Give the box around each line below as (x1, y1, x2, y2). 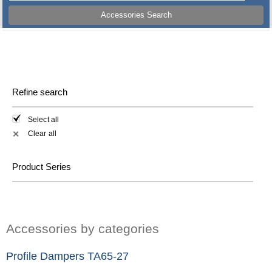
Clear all (28, 129, 56, 138)
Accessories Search (100, 10, 172, 20)
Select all (28, 115, 59, 124)
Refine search (12, 87, 67, 97)
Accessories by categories (6, 221, 159, 236)
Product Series (12, 161, 71, 172)
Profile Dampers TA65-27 (6, 250, 129, 262)
